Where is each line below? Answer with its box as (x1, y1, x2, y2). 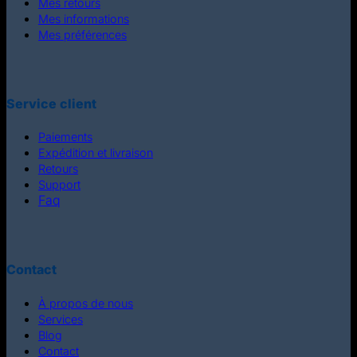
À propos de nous (38, 296, 133, 310)
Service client (6, 95, 96, 112)
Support (38, 178, 80, 192)
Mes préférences (38, 27, 127, 41)
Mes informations (38, 11, 129, 25)
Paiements (38, 130, 92, 144)
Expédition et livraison (38, 146, 153, 160)
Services (38, 312, 83, 326)
